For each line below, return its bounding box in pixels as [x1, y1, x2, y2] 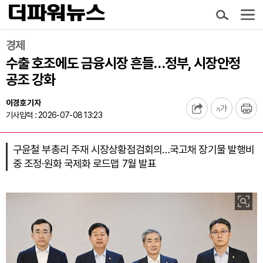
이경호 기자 [6, 98, 41, 107]
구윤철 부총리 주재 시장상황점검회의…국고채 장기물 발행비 [13, 143, 255, 156]
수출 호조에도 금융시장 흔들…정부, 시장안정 [6, 55, 241, 72]
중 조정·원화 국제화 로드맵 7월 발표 [13, 157, 157, 170]
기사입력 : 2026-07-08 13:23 [6, 110, 102, 120]
